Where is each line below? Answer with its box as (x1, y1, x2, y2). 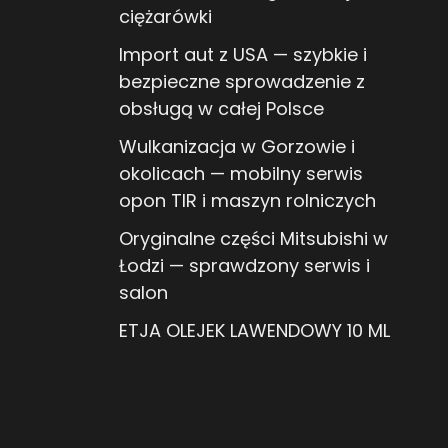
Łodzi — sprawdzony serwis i (118, 252, 370, 278)
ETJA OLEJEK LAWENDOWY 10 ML (118, 317, 390, 343)
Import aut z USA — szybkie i (118, 41, 367, 67)
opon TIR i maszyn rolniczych (118, 187, 376, 213)
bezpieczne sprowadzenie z (118, 68, 365, 94)
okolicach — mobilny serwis (118, 160, 363, 186)
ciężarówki (118, 3, 212, 29)
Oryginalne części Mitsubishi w (118, 225, 388, 251)
